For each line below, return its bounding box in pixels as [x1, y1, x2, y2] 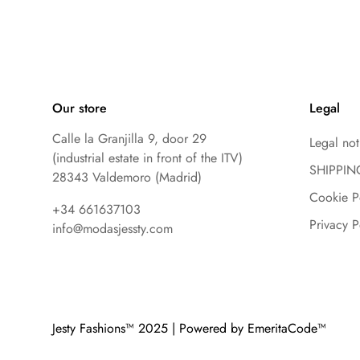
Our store [52, 99, 107, 118]
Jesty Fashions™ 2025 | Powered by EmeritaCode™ [52, 319, 326, 338]
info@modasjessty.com [52, 219, 173, 239]
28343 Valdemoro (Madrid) [52, 168, 202, 187]
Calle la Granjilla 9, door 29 [52, 129, 207, 149]
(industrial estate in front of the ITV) [52, 149, 243, 168]
